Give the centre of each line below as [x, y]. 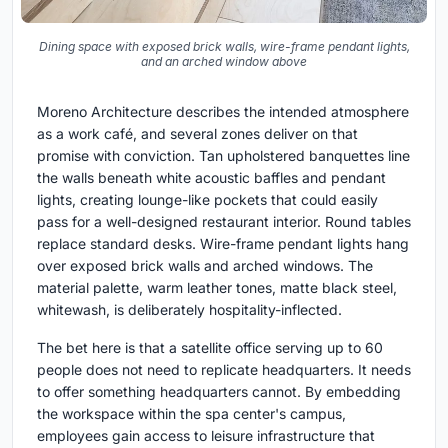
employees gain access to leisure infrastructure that [206, 435]
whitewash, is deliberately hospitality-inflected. [189, 309]
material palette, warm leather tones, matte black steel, [217, 287]
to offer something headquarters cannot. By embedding [219, 391]
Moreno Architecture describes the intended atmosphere [223, 111]
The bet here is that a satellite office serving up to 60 [210, 347]
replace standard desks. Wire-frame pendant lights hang [223, 243]
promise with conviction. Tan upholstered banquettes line [223, 155]
